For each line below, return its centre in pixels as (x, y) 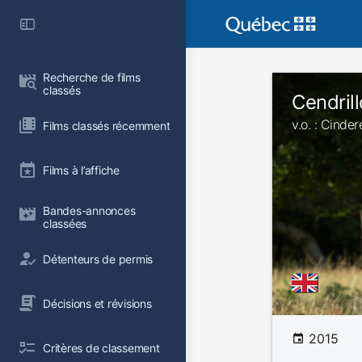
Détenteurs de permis (98, 259)
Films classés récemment (107, 125)
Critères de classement (101, 347)
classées (65, 223)
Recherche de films (93, 77)
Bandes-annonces (91, 210)
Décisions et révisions (97, 303)
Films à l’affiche (81, 170)
